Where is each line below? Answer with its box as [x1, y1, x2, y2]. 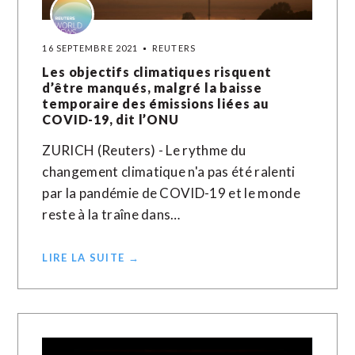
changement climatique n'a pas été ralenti [42, 163, 296, 180]
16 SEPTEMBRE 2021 [42, 43, 139, 53]
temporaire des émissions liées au [42, 96, 269, 111]
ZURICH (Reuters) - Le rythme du [42, 142, 246, 158]
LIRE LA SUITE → [42, 251, 139, 264]
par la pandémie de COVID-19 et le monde [42, 185, 300, 201]
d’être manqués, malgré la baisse [42, 80, 263, 95]
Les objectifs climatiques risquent [42, 64, 272, 79]
